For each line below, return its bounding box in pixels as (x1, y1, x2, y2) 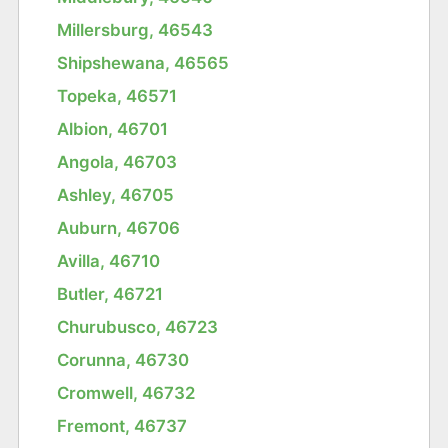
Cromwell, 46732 (57, 382, 196, 403)
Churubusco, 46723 (57, 316, 219, 337)
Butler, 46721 (57, 283, 164, 304)
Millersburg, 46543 (57, 19, 214, 40)
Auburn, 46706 (57, 217, 181, 238)
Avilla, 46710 (57, 250, 161, 271)
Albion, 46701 (57, 118, 169, 139)
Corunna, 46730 (57, 349, 190, 370)
